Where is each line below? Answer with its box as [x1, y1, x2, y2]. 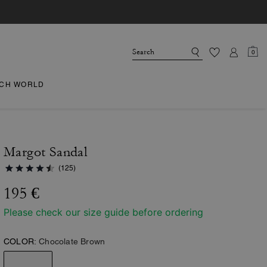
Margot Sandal [4, 144, 88, 160]
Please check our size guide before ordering [4, 206, 203, 218]
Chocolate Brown [39, 237, 105, 246]
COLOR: [4, 237, 37, 246]
